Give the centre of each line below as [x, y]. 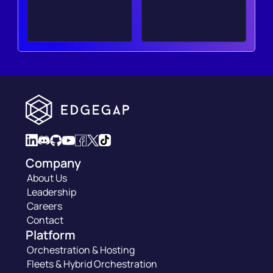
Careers [45, 206]
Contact [45, 220]
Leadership [52, 192]
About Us [47, 178]
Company [54, 163]
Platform [51, 235]
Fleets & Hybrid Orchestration [92, 264]
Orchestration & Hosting [81, 250]
